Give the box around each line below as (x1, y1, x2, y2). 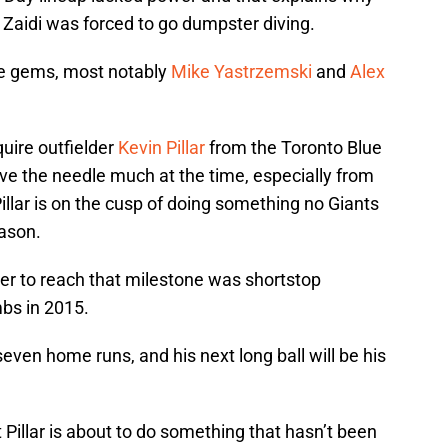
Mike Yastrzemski (171, 61, 312, 83)
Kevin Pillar (118, 137, 205, 159)
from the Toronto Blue (205, 137, 382, 159)
